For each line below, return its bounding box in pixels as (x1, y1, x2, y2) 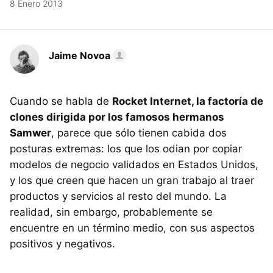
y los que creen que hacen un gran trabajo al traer (10, 174, 254, 187)
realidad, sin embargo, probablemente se (10, 206, 213, 219)
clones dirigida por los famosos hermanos (10, 111, 224, 124)
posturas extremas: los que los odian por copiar (10, 143, 242, 155)
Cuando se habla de (10, 95, 112, 108)
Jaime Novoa (49, 49, 110, 62)
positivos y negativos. (10, 238, 115, 250)
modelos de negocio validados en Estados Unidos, (10, 158, 258, 171)
